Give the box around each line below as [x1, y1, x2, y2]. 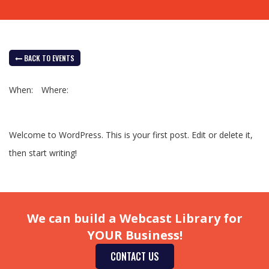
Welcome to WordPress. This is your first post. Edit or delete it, [9, 129, 253, 141]
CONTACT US [110, 249, 159, 264]
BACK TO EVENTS [22, 53, 74, 63]
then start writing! [9, 147, 77, 159]
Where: [41, 84, 68, 95]
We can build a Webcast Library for [26, 210, 243, 226]
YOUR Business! [86, 227, 183, 243]
